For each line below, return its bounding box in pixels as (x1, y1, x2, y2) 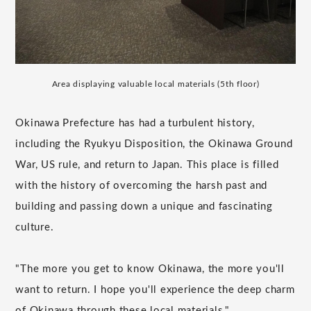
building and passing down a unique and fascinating (15, 201, 273, 212)
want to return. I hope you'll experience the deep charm (15, 284, 295, 295)
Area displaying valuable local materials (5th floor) (51, 79, 260, 88)
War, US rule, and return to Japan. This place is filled (15, 159, 279, 170)
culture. (15, 221, 54, 233)
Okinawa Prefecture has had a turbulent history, (15, 117, 255, 128)
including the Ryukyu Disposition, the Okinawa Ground (15, 138, 293, 149)
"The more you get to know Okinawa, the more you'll (15, 263, 285, 274)
